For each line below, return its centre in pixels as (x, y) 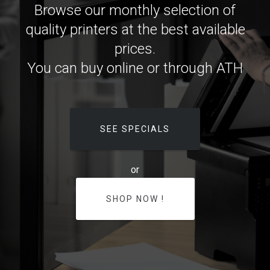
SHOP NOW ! (135, 199)
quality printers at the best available (135, 30)
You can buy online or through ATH (135, 68)
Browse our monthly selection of (135, 11)
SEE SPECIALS (135, 129)
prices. (135, 49)
